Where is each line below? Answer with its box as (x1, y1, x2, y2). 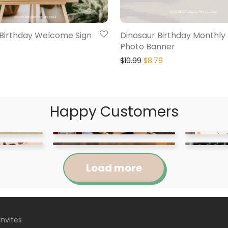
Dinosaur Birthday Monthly (120, 30, 225, 42)
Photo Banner (120, 41, 175, 53)
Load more (85, 161, 142, 176)
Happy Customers (49, 102, 179, 122)
